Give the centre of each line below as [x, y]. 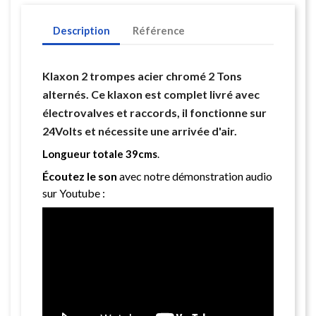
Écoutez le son [80, 176]
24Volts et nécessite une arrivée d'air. [140, 131]
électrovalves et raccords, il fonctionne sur [154, 113]
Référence [158, 31]
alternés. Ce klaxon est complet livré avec [151, 94]
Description [81, 31]
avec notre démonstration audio [195, 176]
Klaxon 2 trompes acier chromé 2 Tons [142, 76]
